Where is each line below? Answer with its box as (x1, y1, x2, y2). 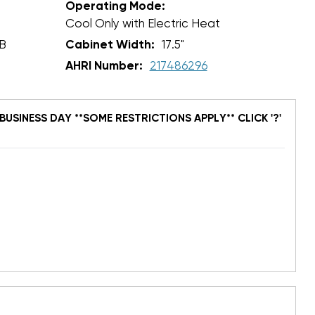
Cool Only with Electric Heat (65, 18, 220, 30)
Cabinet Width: (65, 39, 155, 51)
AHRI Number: (65, 60, 143, 72)
